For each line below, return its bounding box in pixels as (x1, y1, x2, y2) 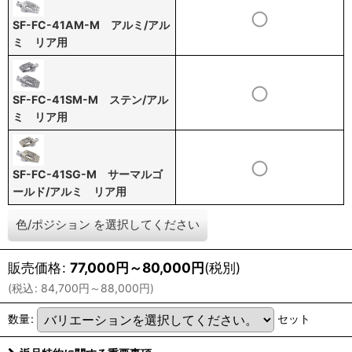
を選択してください (93, 217, 200, 232)
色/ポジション (16, 217, 90, 232)
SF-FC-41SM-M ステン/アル (13, 93, 168, 106)
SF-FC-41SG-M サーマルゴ (13, 167, 163, 181)
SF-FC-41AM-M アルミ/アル (13, 18, 170, 31)
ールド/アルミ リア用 (13, 185, 126, 198)
